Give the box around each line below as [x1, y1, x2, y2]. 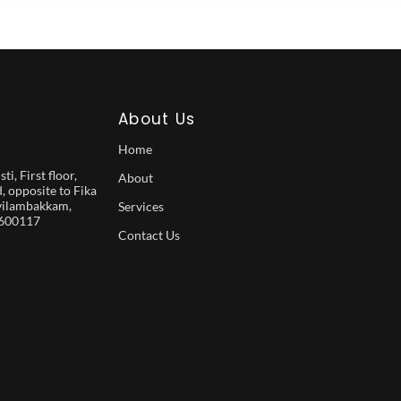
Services [117, 199, 164, 214]
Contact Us [117, 227, 180, 243]
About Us [117, 108, 196, 130]
